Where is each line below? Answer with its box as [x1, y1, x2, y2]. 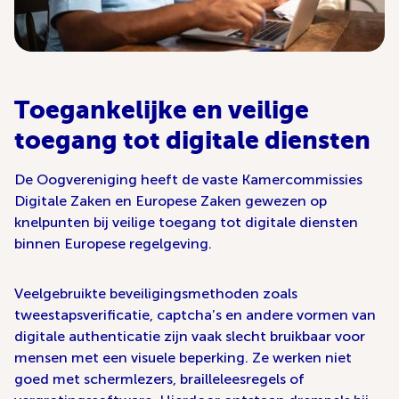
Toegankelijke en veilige [14, 95, 309, 125]
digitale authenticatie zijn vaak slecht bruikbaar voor [14, 328, 365, 346]
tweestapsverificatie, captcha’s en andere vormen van [14, 306, 376, 324]
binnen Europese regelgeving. [14, 235, 212, 253]
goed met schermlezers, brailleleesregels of [14, 370, 305, 388]
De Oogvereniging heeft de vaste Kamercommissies [14, 171, 362, 189]
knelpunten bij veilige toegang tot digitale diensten [14, 214, 358, 232]
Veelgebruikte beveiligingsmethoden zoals [14, 285, 297, 303]
